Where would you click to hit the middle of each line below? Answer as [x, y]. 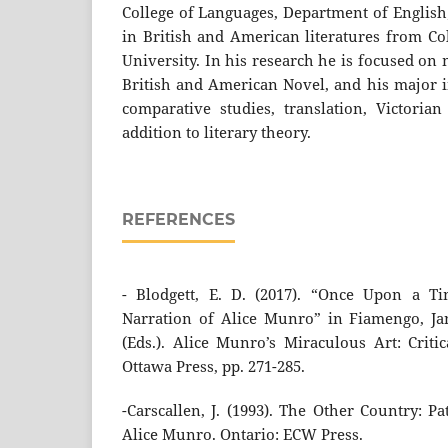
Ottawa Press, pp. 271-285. [213, 367]
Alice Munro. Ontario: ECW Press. [242, 435]
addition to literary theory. [216, 133]
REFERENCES [178, 220]
